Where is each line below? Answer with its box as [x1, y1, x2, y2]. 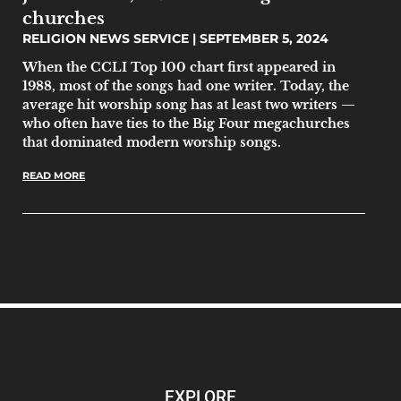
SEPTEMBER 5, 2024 [196, 30, 328, 47]
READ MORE [22, 168, 85, 182]
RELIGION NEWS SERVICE [22, 30, 192, 47]
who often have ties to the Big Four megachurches [22, 115, 350, 132]
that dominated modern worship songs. [22, 133, 281, 150]
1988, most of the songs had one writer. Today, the [22, 77, 349, 94]
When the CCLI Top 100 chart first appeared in [22, 58, 336, 75]
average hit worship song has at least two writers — [22, 96, 355, 113]
